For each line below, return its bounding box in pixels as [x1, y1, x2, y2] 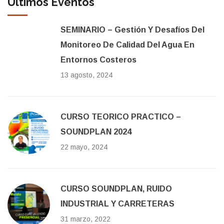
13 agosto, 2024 [60, 71, 112, 79]
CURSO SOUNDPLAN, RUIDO [60, 184, 172, 193]
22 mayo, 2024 [60, 143, 107, 151]
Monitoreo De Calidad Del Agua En [60, 40, 194, 49]
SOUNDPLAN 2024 [60, 127, 131, 136]
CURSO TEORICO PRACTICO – [60, 112, 181, 121]
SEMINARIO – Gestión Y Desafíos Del [60, 25, 204, 34]
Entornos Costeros [60, 55, 136, 64]
